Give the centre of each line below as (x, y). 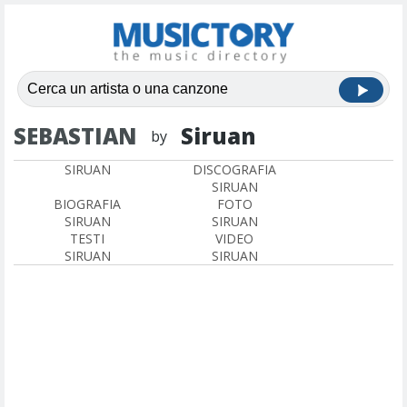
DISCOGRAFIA (234, 169)
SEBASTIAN (75, 136)
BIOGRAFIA (87, 204)
